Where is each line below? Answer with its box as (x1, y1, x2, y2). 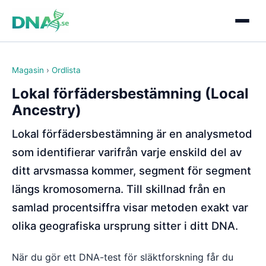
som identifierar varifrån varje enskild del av (12, 145, 242, 159)
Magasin (12, 65, 44, 75)
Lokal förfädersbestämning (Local (12, 85, 249, 102)
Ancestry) (12, 102, 81, 119)
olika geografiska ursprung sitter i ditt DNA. (12, 219, 238, 232)
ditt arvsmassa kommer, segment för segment (12, 164, 251, 177)
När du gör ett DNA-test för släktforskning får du (12, 251, 233, 263)
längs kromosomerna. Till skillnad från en (12, 182, 226, 195)
